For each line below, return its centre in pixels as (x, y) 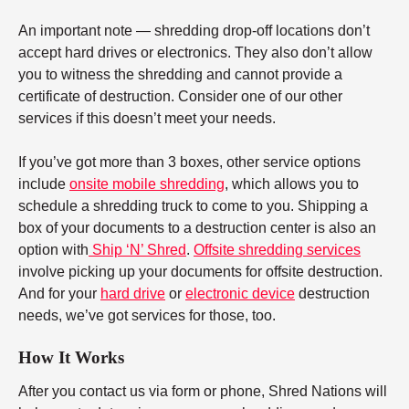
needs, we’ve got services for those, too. (147, 315)
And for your (59, 293)
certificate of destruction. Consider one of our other (180, 96)
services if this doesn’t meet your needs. (147, 118)
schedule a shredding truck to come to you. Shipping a (193, 205)
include (44, 184)
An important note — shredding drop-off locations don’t (194, 30)
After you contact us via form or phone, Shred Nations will (203, 392)
